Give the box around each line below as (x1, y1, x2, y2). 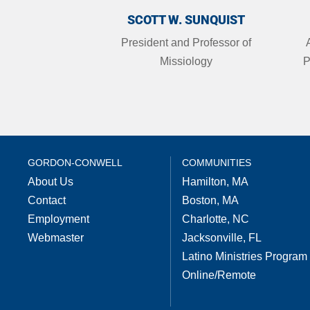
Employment (28, 213, 90, 226)
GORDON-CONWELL (28, 157, 123, 169)
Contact (28, 194, 66, 207)
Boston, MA (181, 194, 239, 207)
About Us (28, 176, 74, 188)
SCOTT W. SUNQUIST (127, 12, 245, 27)
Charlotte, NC (181, 213, 249, 226)
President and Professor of (120, 36, 251, 48)
